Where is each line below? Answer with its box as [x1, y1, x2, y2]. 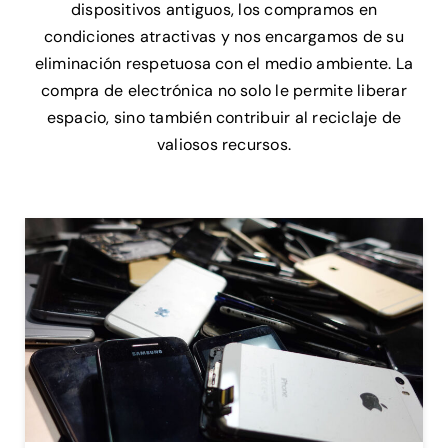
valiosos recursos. [156, 133, 292, 155]
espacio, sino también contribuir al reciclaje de [46, 106, 402, 128]
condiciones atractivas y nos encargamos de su [44, 25, 404, 47]
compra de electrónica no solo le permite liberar [41, 79, 407, 101]
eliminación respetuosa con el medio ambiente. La [34, 52, 414, 74]
